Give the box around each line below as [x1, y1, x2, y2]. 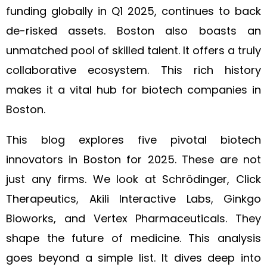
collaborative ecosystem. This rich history [6, 63, 261, 77]
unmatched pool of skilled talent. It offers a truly [6, 43, 261, 58]
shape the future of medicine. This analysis [6, 231, 261, 246]
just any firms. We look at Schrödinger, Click [6, 172, 261, 187]
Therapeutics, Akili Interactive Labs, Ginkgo [6, 191, 261, 206]
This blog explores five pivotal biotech [6, 132, 261, 147]
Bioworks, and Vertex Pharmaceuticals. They [6, 211, 261, 226]
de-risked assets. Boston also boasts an [6, 23, 261, 38]
